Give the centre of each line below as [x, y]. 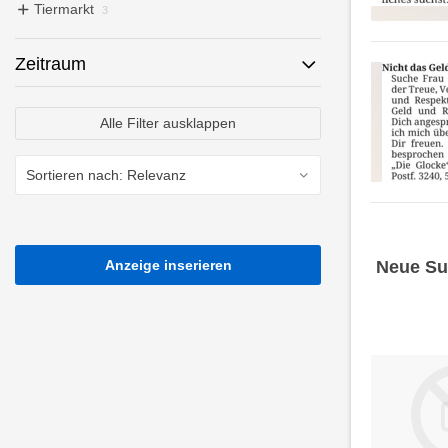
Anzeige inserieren [168, 265]
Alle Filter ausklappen [168, 123]
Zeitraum [50, 64]
